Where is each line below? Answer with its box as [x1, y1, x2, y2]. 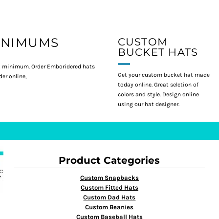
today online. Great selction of [117, 81, 198, 88]
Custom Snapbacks [80, 174, 139, 181]
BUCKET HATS [117, 45, 198, 58]
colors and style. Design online [117, 90, 199, 98]
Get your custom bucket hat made [117, 71, 210, 78]
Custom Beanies [85, 203, 134, 211]
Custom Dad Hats [83, 194, 136, 201]
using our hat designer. [117, 100, 179, 108]
